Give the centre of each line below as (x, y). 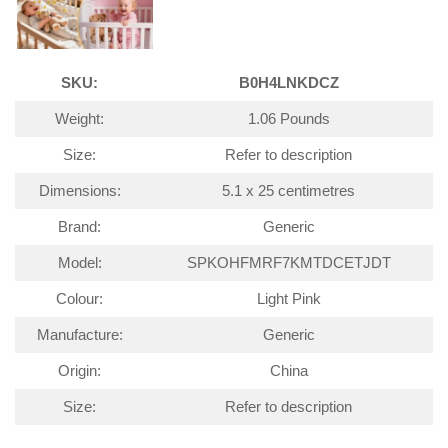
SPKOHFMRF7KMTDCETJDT (288, 262)
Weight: (79, 118)
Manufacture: (79, 334)
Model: (79, 262)
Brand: (79, 226)
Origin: (79, 370)
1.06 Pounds (288, 118)
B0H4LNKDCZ (288, 82)
